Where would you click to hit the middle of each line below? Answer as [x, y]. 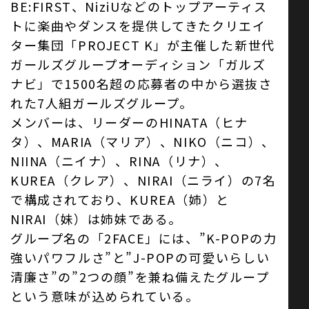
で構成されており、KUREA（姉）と [120, 199]
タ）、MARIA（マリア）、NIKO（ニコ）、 [143, 141]
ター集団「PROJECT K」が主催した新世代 [143, 45]
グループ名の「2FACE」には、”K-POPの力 [144, 238]
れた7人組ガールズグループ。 [102, 103]
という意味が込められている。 [105, 296]
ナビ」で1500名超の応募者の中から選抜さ [141, 83]
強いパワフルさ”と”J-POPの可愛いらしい [140, 257]
